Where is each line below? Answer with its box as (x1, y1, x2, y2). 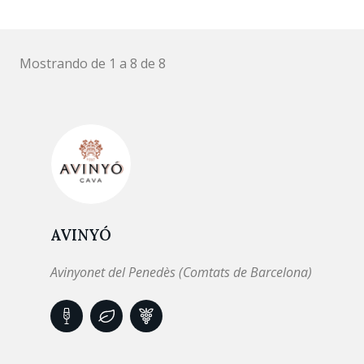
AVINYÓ (50, 225, 111, 245)
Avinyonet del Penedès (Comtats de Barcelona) (50, 263, 312, 281)
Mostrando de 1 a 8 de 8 (19, 54, 166, 72)
